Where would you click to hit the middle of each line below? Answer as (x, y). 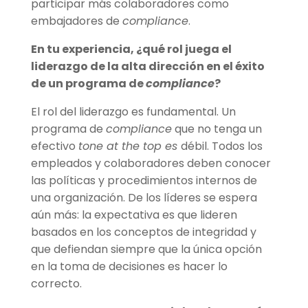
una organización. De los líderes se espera (144, 198)
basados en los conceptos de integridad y (143, 232)
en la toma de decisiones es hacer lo (129, 267)
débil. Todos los (221, 146)
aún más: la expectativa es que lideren (134, 215)
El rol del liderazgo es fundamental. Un (133, 112)
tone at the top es (129, 146)
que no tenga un (217, 129)
